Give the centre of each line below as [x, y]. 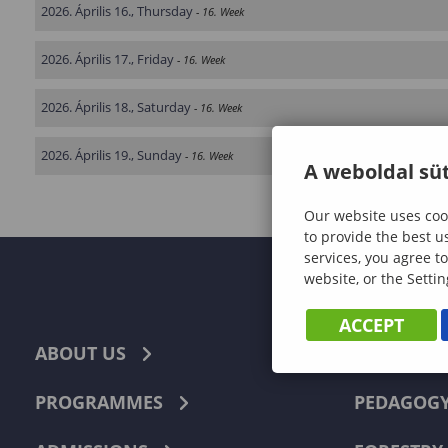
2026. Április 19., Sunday [111, 155]
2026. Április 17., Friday [107, 59]
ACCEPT [371, 325]
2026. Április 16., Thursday [117, 11]
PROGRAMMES [99, 402]
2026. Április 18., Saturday [116, 107]
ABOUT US [80, 353]
